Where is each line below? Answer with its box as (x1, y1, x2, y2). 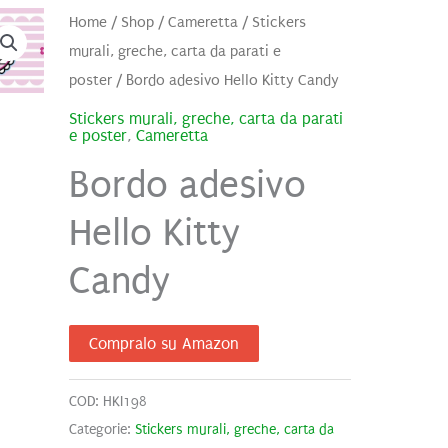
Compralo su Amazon (88, 334, 239, 354)
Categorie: (68, 421, 135, 439)
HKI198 (102, 393, 147, 411)
